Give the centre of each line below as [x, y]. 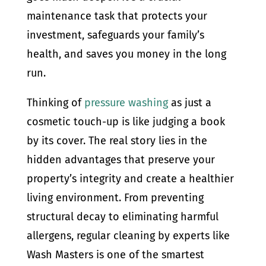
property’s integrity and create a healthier [130, 179]
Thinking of [55, 103]
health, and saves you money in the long [126, 54]
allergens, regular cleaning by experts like [128, 236]
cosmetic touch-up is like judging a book [126, 122]
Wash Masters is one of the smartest [115, 255]
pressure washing [126, 103]
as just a [189, 103]
